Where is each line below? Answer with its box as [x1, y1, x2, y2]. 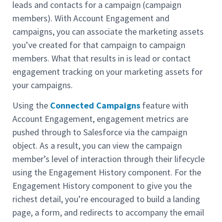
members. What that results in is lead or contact [12, 52, 191, 64]
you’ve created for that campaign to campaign [12, 39, 185, 51]
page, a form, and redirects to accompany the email [12, 207, 204, 219]
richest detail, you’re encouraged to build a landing [12, 193, 200, 205]
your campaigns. [12, 79, 73, 91]
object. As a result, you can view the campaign [12, 140, 182, 152]
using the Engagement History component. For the [12, 166, 201, 178]
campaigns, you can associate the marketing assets [12, 25, 204, 37]
